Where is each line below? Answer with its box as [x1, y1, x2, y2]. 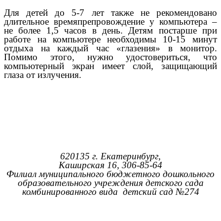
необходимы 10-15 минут [107, 34, 218, 45]
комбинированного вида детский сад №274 [22, 186, 199, 197]
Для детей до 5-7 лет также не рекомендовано [4, 7, 217, 18]
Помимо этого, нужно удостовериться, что [4, 52, 217, 63]
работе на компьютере [4, 34, 101, 45]
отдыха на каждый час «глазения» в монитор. [4, 43, 217, 54]
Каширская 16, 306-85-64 [59, 159, 162, 170]
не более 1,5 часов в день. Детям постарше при [4, 25, 217, 36]
